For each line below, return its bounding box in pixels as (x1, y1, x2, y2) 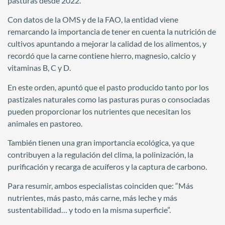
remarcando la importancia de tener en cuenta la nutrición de (8, 27, 216, 37)
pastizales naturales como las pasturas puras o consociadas (8, 94, 210, 104)
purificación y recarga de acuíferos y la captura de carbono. (8, 162, 207, 172)
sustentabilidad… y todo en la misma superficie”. (8, 205, 171, 215)
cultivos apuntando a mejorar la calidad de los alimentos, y (8, 39, 206, 49)
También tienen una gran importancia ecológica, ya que (8, 138, 194, 148)
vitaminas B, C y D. (8, 63, 71, 73)
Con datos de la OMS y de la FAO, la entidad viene (8, 15, 178, 25)
